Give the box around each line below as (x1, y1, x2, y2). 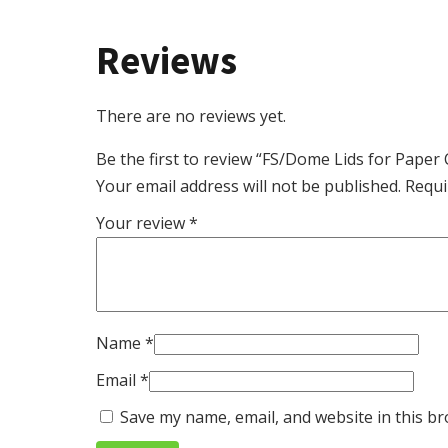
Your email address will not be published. (96, 174, 401, 197)
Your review (96, 211, 189, 234)
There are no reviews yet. (96, 104, 286, 127)
